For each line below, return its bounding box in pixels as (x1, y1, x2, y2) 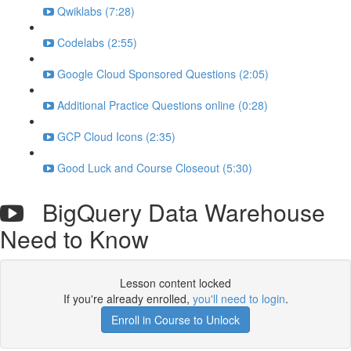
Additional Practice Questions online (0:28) (57, 97, 268, 113)
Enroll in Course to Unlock (111, 312, 240, 327)
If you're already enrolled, (63, 291, 193, 306)
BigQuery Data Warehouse (24, 195, 325, 229)
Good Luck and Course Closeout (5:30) (57, 160, 252, 175)
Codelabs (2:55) (57, 34, 137, 50)
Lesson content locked (120, 275, 231, 291)
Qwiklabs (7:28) (57, 3, 135, 19)
